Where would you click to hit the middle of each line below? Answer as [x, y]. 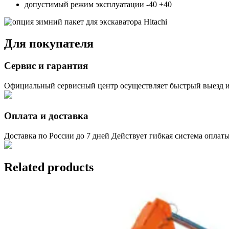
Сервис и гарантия [46, 66]
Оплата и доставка [46, 116]
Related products [49, 167]
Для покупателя [49, 43]
